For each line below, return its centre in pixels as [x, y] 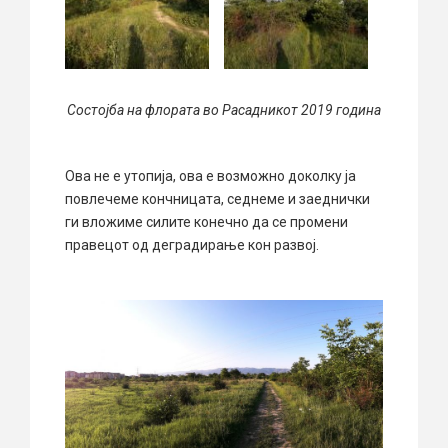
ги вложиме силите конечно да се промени [206, 221]
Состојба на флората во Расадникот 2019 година [224, 109]
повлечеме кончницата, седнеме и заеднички [217, 198]
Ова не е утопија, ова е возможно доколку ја [210, 175]
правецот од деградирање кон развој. [192, 244]
